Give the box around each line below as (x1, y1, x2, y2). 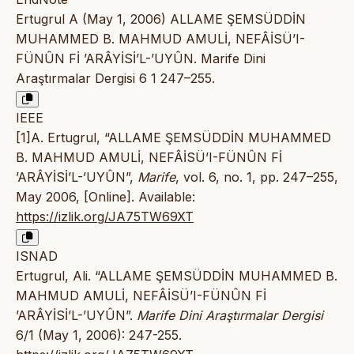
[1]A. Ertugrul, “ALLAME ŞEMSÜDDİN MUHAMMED (16, 130, 331, 146)
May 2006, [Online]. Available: (16, 189, 195, 205)
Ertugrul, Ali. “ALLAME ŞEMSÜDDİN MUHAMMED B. (16, 268, 337, 284)
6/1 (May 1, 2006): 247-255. (16, 327, 182, 344)
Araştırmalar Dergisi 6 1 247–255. (16, 70, 215, 87)
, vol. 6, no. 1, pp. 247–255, (175, 169, 338, 186)
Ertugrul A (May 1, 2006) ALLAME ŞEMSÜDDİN (16, 11, 306, 28)
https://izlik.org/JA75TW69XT (16, 209, 194, 225)
